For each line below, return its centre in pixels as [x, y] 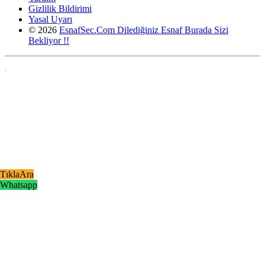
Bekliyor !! [49, 41]
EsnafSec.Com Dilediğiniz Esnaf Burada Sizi [144, 30]
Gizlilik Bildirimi [60, 9]
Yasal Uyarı [50, 20]
